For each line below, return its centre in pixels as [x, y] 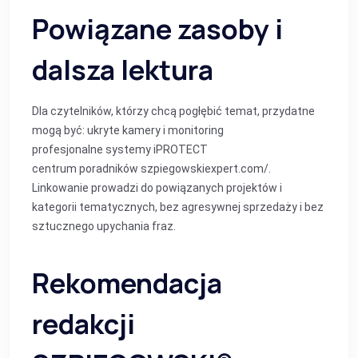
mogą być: [60, 130]
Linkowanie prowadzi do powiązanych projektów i [157, 188]
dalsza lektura [123, 70]
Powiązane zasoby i [157, 29]
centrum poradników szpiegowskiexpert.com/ [150, 169]
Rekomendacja [127, 283]
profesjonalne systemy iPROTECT [120, 149]
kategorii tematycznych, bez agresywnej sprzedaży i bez [178, 207]
